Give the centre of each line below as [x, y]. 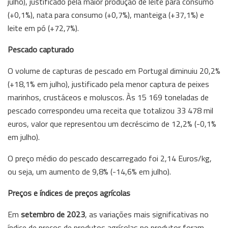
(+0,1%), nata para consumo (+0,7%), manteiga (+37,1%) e [106, 15]
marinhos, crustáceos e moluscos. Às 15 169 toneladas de [108, 97]
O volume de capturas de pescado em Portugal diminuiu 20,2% [114, 70]
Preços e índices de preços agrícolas [69, 193]
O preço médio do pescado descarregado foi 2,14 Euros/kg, [110, 158]
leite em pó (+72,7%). [43, 28]
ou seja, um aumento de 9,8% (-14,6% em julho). [89, 171]
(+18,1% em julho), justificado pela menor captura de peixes [108, 84]
